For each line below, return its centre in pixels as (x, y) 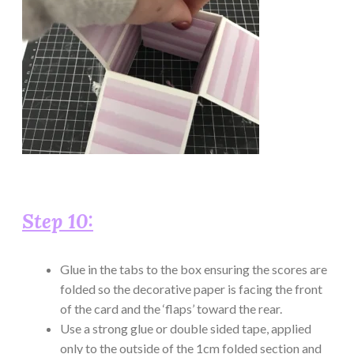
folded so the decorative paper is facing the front (191, 288)
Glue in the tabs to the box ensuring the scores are (194, 269)
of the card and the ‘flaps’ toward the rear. (171, 308)
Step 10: (58, 221)
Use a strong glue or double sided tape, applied (186, 328)
